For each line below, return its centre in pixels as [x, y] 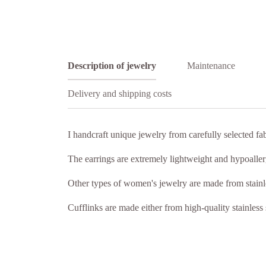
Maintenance [211, 66]
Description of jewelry [112, 66]
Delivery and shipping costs [120, 94]
